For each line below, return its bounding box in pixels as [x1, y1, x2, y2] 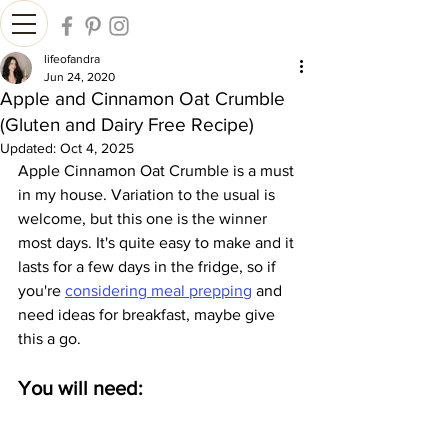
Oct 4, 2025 [60, 140, 134, 156]
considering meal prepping [65, 282, 252, 299]
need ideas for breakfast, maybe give [18, 306, 279, 323]
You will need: [18, 377, 143, 399]
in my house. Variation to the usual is [18, 186, 279, 203]
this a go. [18, 330, 81, 347]
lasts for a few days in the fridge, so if [18, 258, 280, 275]
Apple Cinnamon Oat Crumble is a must [18, 162, 298, 179]
